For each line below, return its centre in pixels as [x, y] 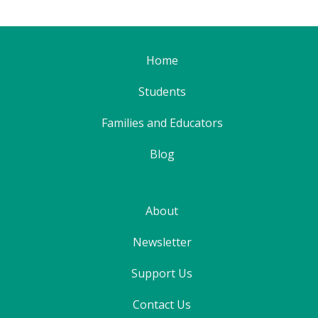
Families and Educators [162, 123]
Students [162, 92]
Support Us [162, 273]
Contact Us [162, 305]
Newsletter [162, 242]
